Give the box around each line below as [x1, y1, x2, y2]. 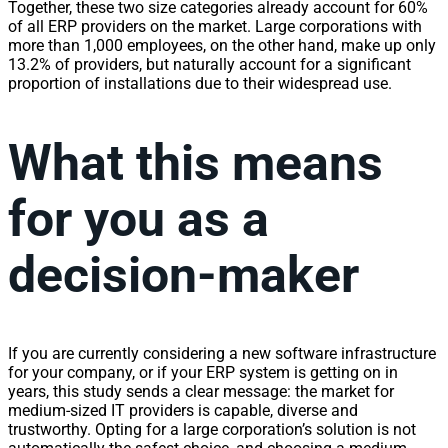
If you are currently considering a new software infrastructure [8, 344, 436, 363]
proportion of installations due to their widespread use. [8, 74, 392, 93]
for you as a [8, 189, 269, 248]
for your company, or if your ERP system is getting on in [8, 363, 398, 382]
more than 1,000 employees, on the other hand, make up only [8, 36, 436, 55]
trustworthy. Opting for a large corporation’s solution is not [8, 420, 416, 439]
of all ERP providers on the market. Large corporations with [8, 17, 422, 36]
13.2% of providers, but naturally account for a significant [8, 55, 411, 74]
